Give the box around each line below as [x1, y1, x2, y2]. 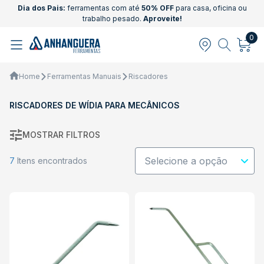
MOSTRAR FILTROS [22, 130, 100, 140]
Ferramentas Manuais [47, 71, 121, 81]
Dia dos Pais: [17, 4, 65, 12]
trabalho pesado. [82, 14, 143, 23]
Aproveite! [143, 14, 182, 23]
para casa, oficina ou [173, 4, 247, 12]
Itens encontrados [15, 156, 87, 166]
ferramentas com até [65, 4, 141, 12]
